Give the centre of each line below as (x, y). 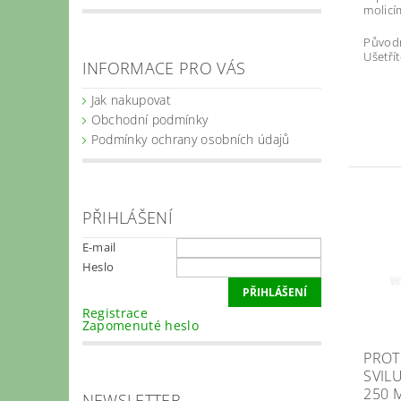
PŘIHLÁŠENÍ (127, 217)
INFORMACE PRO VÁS (164, 68)
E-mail (99, 247)
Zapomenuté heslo (140, 325)
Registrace (115, 312)
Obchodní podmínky (149, 119)
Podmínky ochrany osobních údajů (190, 139)
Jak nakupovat (131, 99)
